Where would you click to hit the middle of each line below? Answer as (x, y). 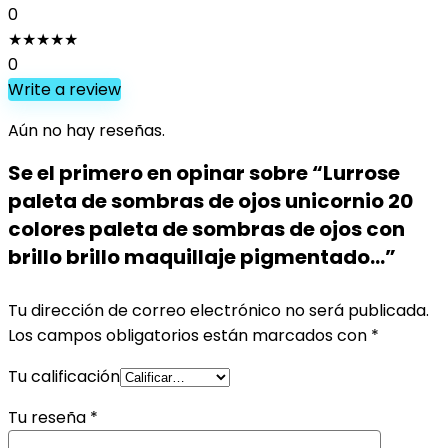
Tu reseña (49, 417)
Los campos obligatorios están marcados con (189, 335)
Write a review (64, 89)
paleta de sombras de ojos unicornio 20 (210, 201)
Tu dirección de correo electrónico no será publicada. (218, 310)
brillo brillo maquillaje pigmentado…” (202, 257)
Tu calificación (64, 376)
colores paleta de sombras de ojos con (206, 229)
